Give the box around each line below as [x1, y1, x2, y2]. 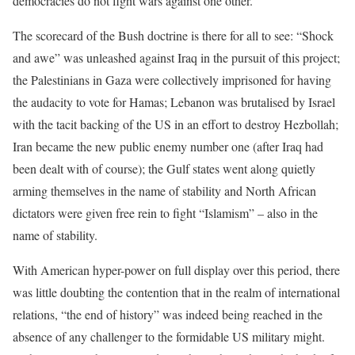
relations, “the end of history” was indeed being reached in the [13, 306, 323, 323]
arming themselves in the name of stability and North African [13, 182, 316, 199]
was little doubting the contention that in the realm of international [13, 284, 340, 300]
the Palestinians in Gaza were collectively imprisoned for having [13, 71, 331, 88]
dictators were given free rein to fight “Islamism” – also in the [13, 204, 318, 221]
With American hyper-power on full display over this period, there [13, 261, 340, 278]
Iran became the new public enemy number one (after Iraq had [13, 138, 323, 155]
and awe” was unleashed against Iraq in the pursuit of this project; [13, 49, 340, 66]
